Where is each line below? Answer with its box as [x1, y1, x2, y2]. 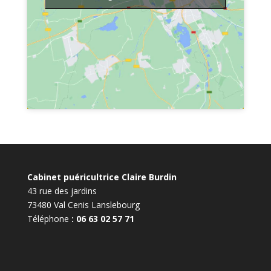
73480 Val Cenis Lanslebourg [27, 199, 140, 211]
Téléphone [27, 213, 69, 224]
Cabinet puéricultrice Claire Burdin [27, 171, 177, 183]
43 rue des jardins [27, 185, 97, 197]
